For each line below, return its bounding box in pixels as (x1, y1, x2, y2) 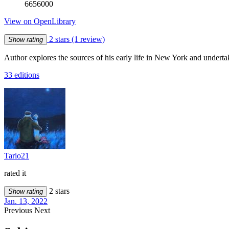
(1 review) (72, 34, 105, 43)
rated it (4, 168, 26, 177)
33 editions (4, 70, 39, 79)
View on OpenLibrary (4, 16, 76, 26)
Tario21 (4, 151, 29, 160)
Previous (4, 205, 34, 215)
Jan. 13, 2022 (4, 196, 48, 205)
